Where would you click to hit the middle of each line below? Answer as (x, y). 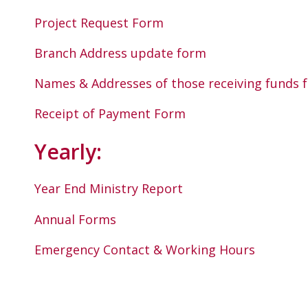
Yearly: (68, 151)
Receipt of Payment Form (110, 114)
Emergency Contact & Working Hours (145, 250)
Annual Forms (75, 219)
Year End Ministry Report (109, 189)
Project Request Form (99, 22)
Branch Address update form (120, 53)
